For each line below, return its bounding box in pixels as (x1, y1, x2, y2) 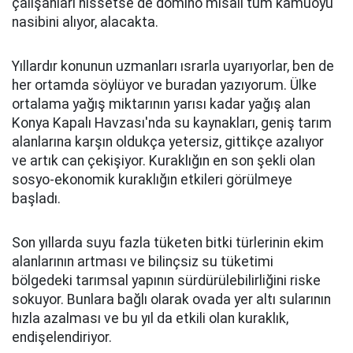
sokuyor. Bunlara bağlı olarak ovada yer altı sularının (12, 292, 331, 307)
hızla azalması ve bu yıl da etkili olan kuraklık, (12, 310, 288, 326)
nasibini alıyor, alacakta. (12, 14, 158, 30)
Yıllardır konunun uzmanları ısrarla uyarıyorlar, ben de (12, 58, 334, 74)
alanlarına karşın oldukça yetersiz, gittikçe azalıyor (12, 134, 324, 150)
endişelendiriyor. (12, 329, 112, 345)
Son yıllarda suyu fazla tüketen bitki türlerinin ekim (12, 235, 324, 251)
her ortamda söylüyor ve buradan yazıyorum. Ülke (12, 77, 317, 93)
